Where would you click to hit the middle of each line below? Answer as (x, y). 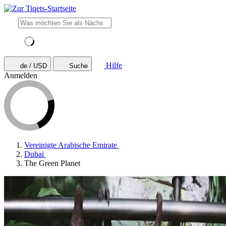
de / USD (34, 66)
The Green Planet (52, 163)
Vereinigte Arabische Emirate (71, 145)
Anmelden (21, 75)
